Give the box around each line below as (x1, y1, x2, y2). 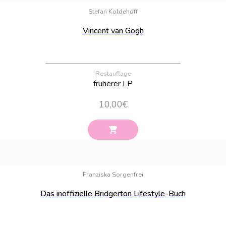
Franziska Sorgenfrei (83, 169, 143, 179)
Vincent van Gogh (82, 25, 144, 37)
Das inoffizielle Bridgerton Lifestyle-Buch (40, 188, 186, 199)
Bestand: (194, 155, 214, 162)
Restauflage (95, 69, 131, 79)
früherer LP (93, 78, 133, 90)
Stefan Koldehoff (88, 7, 138, 17)
